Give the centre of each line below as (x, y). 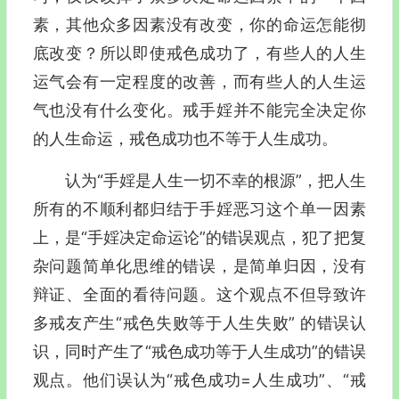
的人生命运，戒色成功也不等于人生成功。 (185, 138)
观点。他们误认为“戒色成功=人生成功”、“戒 (199, 380)
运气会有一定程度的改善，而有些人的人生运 (199, 81)
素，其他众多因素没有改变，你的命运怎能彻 (199, 24)
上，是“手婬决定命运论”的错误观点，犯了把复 (199, 237)
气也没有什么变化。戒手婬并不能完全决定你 (199, 110)
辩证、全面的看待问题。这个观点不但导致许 (199, 294)
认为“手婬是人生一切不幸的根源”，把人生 (215, 180)
